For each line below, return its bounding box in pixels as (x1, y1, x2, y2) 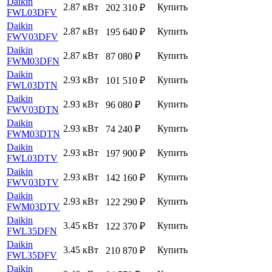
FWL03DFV (7, 7, 57, 18)
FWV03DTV (7, 177, 59, 188)
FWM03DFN (7, 55, 59, 66)
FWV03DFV (7, 31, 58, 42)
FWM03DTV (7, 201, 60, 212)
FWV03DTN (7, 104, 59, 115)
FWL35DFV (7, 250, 57, 260)
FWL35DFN (7, 225, 57, 236)
